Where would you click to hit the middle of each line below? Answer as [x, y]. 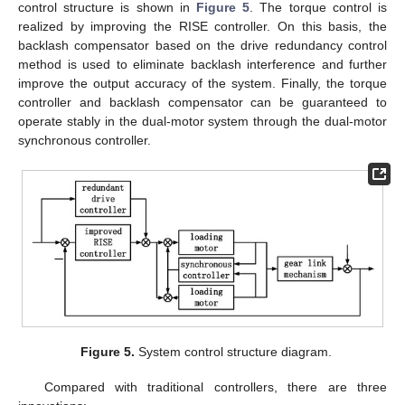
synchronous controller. [85, 140]
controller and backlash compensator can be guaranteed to [202, 102]
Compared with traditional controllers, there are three [215, 386]
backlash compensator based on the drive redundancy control [202, 45]
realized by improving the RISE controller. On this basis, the [202, 26]
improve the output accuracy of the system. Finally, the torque [202, 83]
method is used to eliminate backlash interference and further [202, 64]
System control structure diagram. [234, 352]
